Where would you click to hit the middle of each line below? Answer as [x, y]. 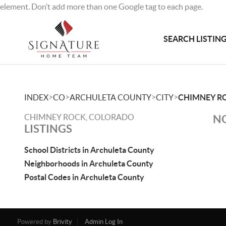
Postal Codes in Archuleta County [84, 177]
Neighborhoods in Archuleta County [89, 163]
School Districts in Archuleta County [89, 150]
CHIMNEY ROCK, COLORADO [79, 117]
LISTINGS [48, 128]
